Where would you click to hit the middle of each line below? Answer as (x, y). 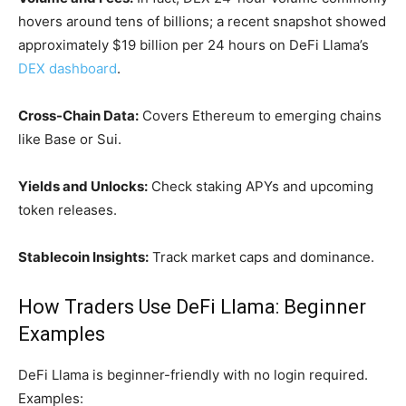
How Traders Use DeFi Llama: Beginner (192, 307)
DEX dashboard (68, 68)
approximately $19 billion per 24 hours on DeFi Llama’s (193, 45)
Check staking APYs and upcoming (261, 186)
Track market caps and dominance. (261, 257)
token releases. (68, 210)
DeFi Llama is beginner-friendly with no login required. (193, 375)
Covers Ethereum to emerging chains (260, 116)
